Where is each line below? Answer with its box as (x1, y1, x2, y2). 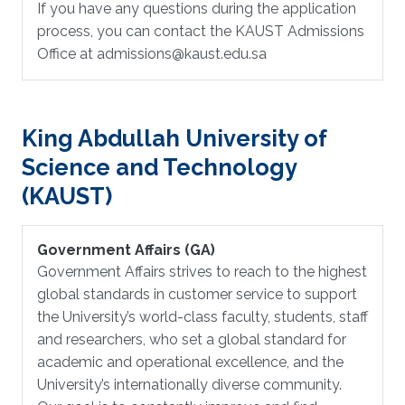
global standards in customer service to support (37, 286, 357, 303)
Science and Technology (22, 154, 297, 181)
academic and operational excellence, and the (37, 353, 344, 371)
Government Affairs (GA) (37, 241, 215, 259)
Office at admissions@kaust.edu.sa (37, 45, 267, 62)
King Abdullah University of (22, 125, 326, 152)
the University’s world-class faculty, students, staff (37, 308, 368, 325)
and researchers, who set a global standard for (37, 331, 346, 348)
